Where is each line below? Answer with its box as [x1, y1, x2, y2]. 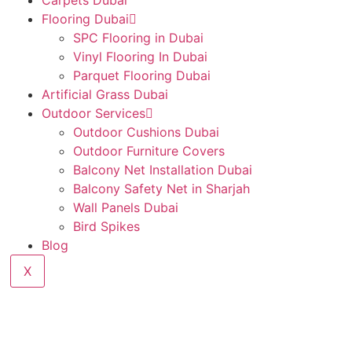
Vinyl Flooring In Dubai [73, 49, 208, 64]
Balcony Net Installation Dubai [73, 162, 253, 178]
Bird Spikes [73, 218, 141, 234]
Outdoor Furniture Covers [73, 143, 225, 159]
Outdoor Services [42, 105, 146, 121]
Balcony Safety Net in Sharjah [73, 181, 251, 196]
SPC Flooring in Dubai [73, 30, 204, 46]
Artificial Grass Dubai [42, 86, 169, 102]
